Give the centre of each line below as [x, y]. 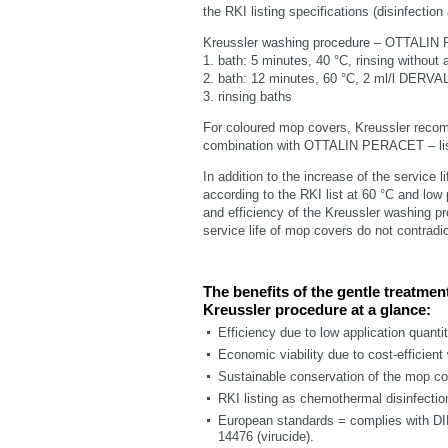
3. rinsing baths [247, 96]
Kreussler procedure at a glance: [317, 309]
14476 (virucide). [266, 436]
